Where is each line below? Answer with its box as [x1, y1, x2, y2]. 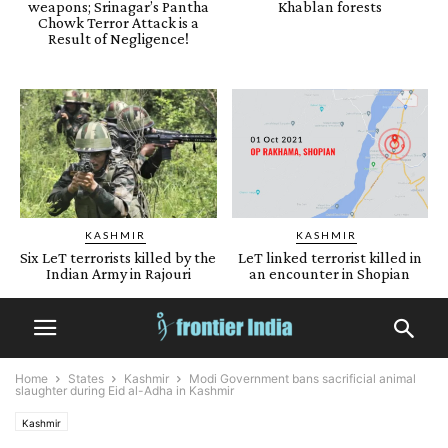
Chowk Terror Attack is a [37, 13, 199, 31]
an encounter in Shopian [249, 265, 411, 283]
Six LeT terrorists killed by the [20, 249, 217, 267]
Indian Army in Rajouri [45, 265, 191, 283]
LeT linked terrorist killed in [237, 249, 422, 267]
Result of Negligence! [47, 29, 189, 47]
